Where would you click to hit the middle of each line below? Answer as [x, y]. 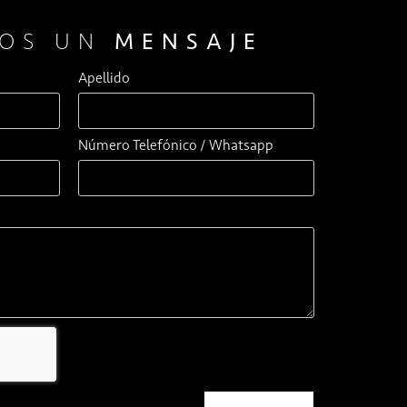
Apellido [104, 77]
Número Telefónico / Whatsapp [176, 144]
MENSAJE [189, 41]
